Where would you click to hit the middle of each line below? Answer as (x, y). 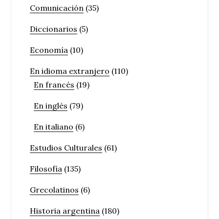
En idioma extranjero (70, 71)
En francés (54, 85)
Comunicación (57, 8)
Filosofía (46, 169)
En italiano (54, 127)
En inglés (51, 106)
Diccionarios (54, 29)
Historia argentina (65, 211)
